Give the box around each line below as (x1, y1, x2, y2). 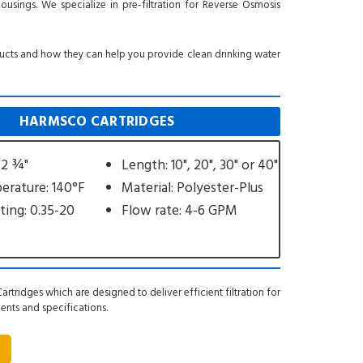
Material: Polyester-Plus (121, 176, 263, 199)
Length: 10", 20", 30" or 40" (121, 153, 278, 177)
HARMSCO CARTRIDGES (19, 109, 175, 133)
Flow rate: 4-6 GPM (121, 199, 237, 222)
